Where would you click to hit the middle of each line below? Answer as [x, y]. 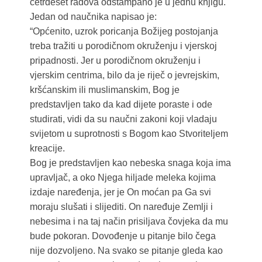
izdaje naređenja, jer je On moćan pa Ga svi [120, 192]
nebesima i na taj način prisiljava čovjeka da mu [129, 222]
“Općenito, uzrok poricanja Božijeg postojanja [124, 32]
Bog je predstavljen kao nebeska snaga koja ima [130, 163]
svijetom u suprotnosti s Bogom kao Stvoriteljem [129, 134]
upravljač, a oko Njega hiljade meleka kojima [123, 178]
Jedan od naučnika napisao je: [93, 17]
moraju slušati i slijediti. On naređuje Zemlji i [121, 207]
